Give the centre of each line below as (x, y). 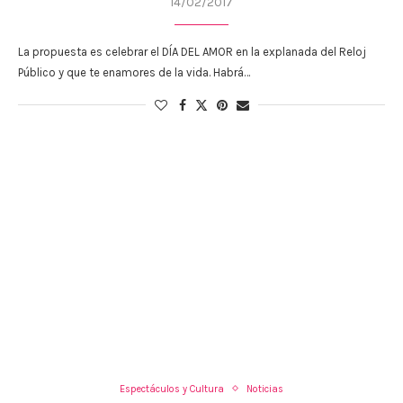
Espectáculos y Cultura (172, 389)
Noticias (265, 389)
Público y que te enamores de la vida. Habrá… (134, 72)
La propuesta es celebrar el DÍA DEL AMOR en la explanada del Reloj (192, 51)
